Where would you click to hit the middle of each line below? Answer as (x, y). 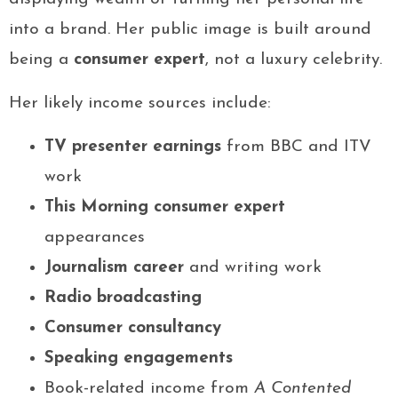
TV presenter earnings (133, 147)
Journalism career (114, 268)
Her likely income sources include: (140, 104)
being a (41, 60)
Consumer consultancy (133, 329)
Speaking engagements (139, 359)
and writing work (253, 268)
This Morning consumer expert (165, 208)
